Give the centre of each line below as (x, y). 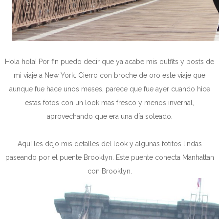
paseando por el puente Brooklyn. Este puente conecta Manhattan (109, 157)
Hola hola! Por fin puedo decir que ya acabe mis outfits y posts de (109, 61)
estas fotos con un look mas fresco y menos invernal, (109, 102)
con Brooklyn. (109, 171)
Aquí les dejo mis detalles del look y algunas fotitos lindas (109, 143)
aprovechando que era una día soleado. (109, 116)
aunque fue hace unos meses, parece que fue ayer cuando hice (109, 89)
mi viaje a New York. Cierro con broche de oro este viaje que (109, 75)
